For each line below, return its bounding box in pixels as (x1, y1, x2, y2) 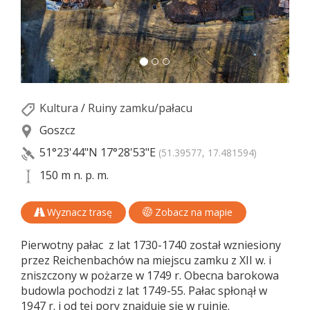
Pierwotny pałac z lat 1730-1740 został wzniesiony (21, 237, 281, 253)
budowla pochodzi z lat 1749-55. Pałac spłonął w (21, 283, 267, 299)
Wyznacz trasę (44, 206, 112, 219)
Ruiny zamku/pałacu (88, 100, 192, 116)
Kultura (39, 100, 78, 116)
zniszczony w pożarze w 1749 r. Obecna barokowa (21, 268, 279, 284)
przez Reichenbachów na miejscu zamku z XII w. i (21, 253, 271, 268)
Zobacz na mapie (152, 206, 232, 219)
